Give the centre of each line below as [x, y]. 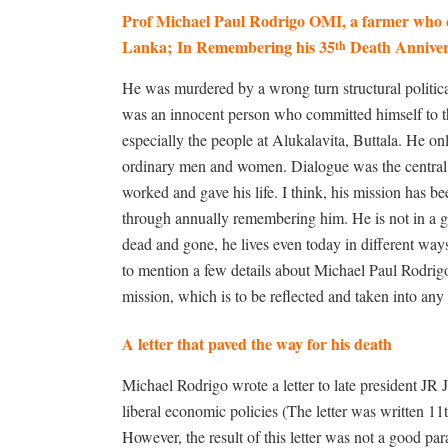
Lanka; [149, 46]
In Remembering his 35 [256, 46]
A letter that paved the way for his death [257, 343]
